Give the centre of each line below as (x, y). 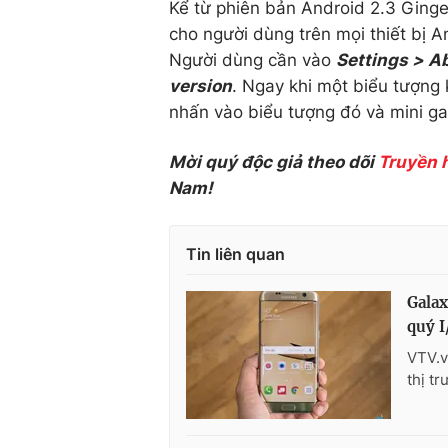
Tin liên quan (235, 254)
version (200, 86)
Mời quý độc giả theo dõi (273, 162)
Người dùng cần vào (252, 60)
